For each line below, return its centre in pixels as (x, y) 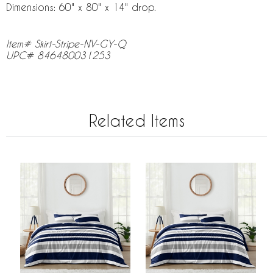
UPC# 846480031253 (58, 55)
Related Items (136, 120)
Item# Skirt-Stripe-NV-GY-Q (66, 43)
